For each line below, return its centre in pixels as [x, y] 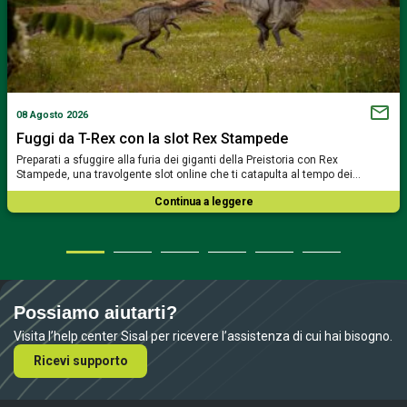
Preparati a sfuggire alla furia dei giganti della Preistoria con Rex [177, 159]
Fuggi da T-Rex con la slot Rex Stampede [152, 138]
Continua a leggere [203, 201]
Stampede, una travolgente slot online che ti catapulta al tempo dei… [189, 174]
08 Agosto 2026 [52, 115]
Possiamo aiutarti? [95, 312]
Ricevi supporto [80, 360]
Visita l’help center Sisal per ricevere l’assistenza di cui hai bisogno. [203, 336]
